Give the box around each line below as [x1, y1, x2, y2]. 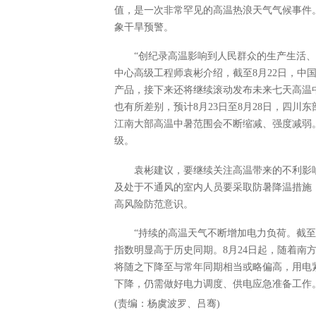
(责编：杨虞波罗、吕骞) [114, 298, 220, 309]
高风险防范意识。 [114, 198, 193, 209]
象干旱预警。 [114, 21, 174, 32]
